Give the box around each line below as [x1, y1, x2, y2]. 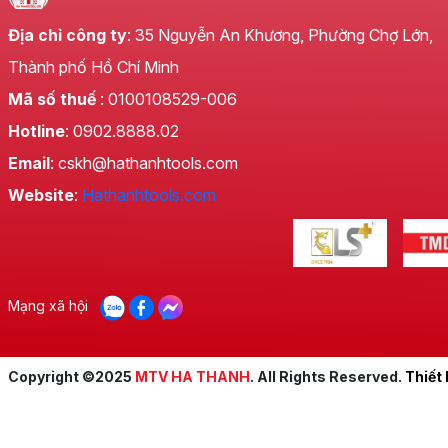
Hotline [8, 121, 65, 142]
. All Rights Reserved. [250, 367, 405, 385]
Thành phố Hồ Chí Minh [8, 57, 179, 78]
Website [8, 185, 74, 206]
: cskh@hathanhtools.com [50, 153, 238, 174]
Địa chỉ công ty [8, 25, 127, 46]
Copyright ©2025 [8, 367, 135, 385]
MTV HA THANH [135, 367, 250, 385]
